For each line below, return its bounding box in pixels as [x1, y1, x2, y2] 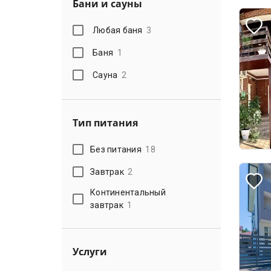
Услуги [73, 245, 107, 258]
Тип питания [73, 116, 138, 129]
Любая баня [93, 25, 143, 35]
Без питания [90, 144, 142, 154]
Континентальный [90, 188, 166, 197]
